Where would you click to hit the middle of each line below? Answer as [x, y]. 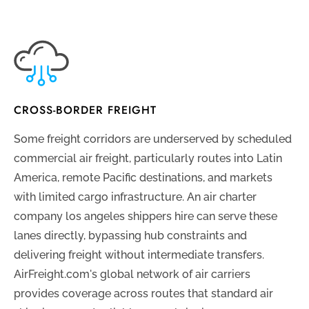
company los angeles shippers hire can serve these [146, 217]
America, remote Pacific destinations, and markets [143, 178]
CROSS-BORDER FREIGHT [85, 110]
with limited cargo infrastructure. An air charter [135, 197]
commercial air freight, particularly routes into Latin [148, 159]
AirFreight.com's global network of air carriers [132, 275]
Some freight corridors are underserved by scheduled [153, 139]
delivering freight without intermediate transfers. [139, 255]
